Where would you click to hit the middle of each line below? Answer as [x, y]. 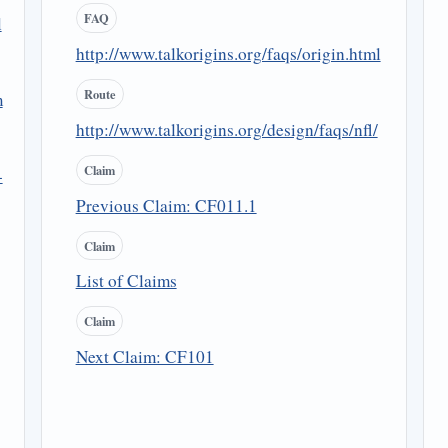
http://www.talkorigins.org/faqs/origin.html [228, 54]
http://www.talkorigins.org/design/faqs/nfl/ [226, 129]
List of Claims [126, 281]
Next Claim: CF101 [144, 357]
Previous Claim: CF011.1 [166, 205]
